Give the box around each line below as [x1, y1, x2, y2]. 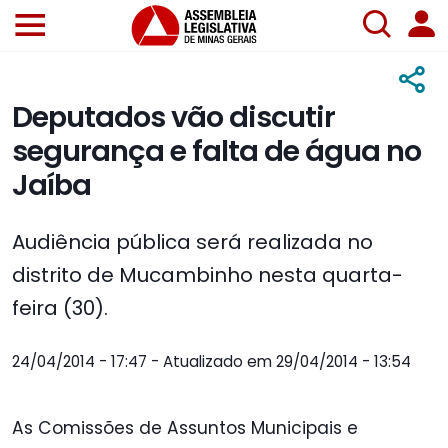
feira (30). [12, 294, 108, 323]
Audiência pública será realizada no [12, 228, 373, 257]
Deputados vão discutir [12, 97, 335, 138]
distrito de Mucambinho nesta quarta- [12, 261, 403, 290]
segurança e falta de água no [12, 131, 421, 172]
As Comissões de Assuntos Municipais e [12, 416, 358, 441]
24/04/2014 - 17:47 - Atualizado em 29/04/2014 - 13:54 [12, 351, 411, 373]
